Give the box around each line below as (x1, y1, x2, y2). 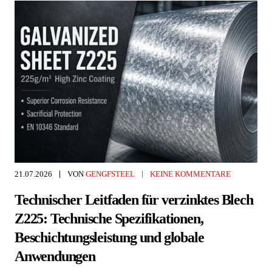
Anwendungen (15, 248, 95, 264)
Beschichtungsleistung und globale (15, 229, 204, 245)
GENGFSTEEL (86, 169, 135, 178)
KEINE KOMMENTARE (150, 169, 231, 178)
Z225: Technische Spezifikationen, (15, 210, 203, 226)
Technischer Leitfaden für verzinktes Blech (15, 191, 253, 208)
